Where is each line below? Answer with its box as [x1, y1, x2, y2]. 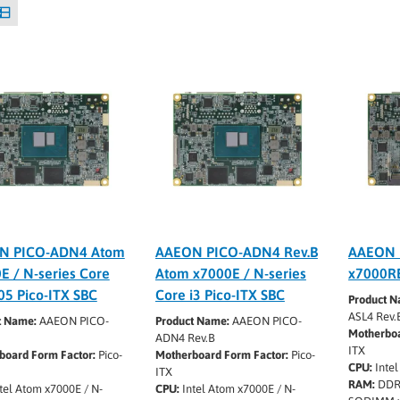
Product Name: [154, 313, 229, 328]
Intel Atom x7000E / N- [179, 381, 296, 396]
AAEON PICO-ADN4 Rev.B [154, 243, 318, 260]
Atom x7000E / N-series [154, 264, 306, 281]
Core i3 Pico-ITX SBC [154, 286, 285, 303]
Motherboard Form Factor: [154, 347, 288, 362]
